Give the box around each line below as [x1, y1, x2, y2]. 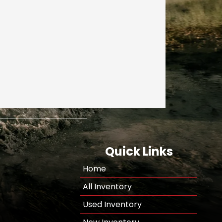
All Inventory [83, 181, 132, 192]
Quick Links [105, 143, 173, 160]
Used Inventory [83, 199, 142, 210]
